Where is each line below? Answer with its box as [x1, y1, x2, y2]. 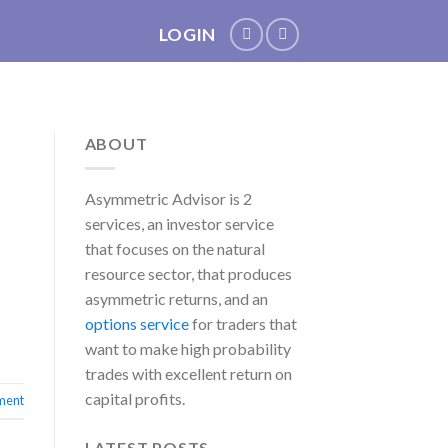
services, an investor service [84, 213, 274, 233]
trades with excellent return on [84, 363, 292, 383]
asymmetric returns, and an [84, 288, 268, 308]
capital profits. [84, 388, 185, 408]
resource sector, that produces [84, 263, 292, 283]
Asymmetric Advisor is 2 [84, 188, 252, 208]
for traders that [188, 313, 297, 333]
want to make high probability [84, 338, 291, 358]
